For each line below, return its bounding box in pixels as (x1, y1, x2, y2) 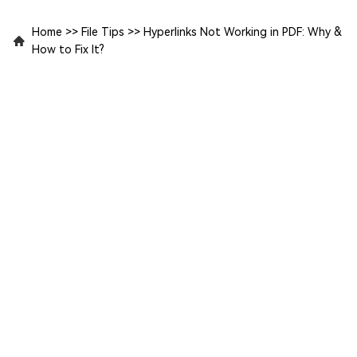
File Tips (81, 25, 124, 38)
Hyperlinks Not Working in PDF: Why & (143, 25, 342, 38)
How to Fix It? (32, 42, 104, 56)
